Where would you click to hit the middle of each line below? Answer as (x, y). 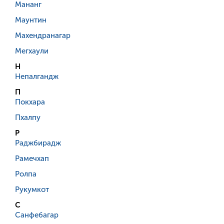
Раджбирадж (38, 143)
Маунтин (31, 20)
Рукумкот (32, 190)
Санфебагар (37, 215)
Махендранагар (43, 36)
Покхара (30, 102)
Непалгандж (37, 77)
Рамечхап (32, 159)
